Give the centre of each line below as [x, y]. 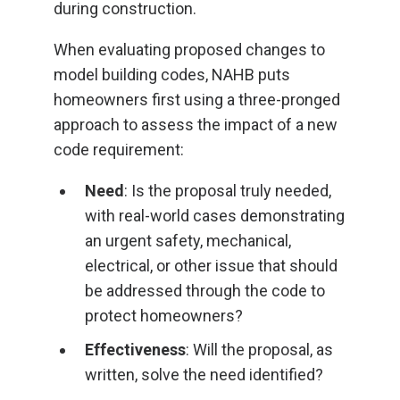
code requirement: [119, 150]
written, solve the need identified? [204, 375]
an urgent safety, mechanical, [188, 241]
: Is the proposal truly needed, [228, 191]
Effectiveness [135, 350]
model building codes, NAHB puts [172, 75]
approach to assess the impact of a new [196, 125]
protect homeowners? [164, 316]
